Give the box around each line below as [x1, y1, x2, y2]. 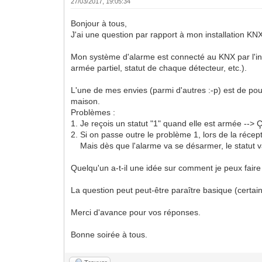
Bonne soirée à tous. [71, 229, 148, 239]
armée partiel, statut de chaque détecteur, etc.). [71, 63, 247, 73]
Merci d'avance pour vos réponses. [71, 207, 201, 217]
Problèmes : [71, 107, 116, 117]
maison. [71, 96, 101, 106]
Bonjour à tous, [71, 18, 127, 28]
